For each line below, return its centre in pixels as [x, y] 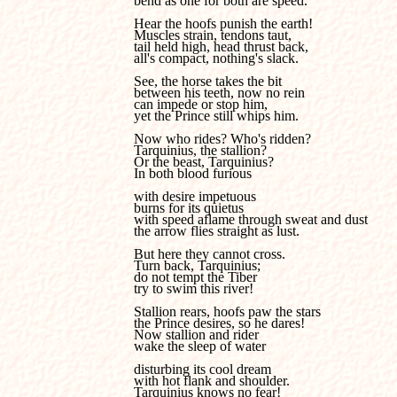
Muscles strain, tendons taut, [214, 35]
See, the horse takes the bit [210, 81]
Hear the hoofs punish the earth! [223, 23]
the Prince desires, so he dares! [219, 323]
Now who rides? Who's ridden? [222, 139]
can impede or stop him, [202, 104]
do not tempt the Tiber [197, 277]
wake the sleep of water [202, 346]
